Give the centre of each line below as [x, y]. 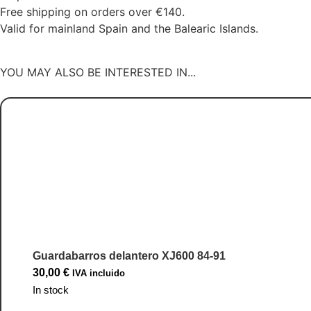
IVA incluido [99, 273]
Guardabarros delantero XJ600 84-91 [129, 255]
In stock [51, 290]
